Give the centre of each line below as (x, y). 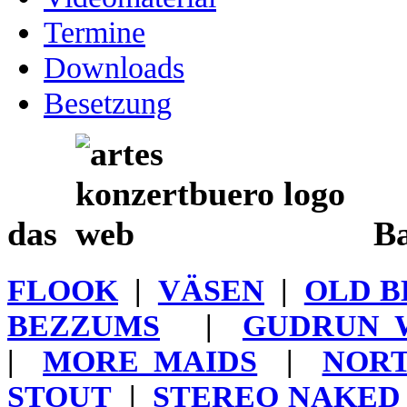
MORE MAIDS (150, 360)
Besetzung (108, 102)
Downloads (114, 67)
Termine (94, 31)
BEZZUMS (84, 325)
